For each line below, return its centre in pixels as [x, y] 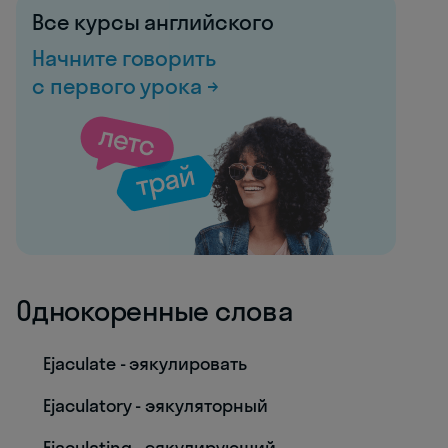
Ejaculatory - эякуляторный [155, 405]
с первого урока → [126, 86]
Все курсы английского [153, 22]
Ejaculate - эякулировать [145, 363]
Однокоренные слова [154, 310]
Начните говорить [124, 58]
